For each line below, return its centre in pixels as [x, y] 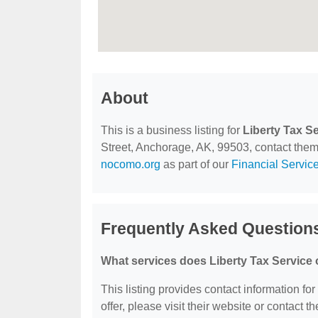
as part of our [196, 164]
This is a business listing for [172, 130]
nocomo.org [131, 164]
